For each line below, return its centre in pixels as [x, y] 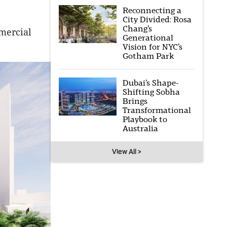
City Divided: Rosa [157, 20]
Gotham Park [148, 56]
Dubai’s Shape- [150, 83]
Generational [148, 38]
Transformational [157, 110]
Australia [140, 128]
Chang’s [137, 29]
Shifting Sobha [151, 92]
